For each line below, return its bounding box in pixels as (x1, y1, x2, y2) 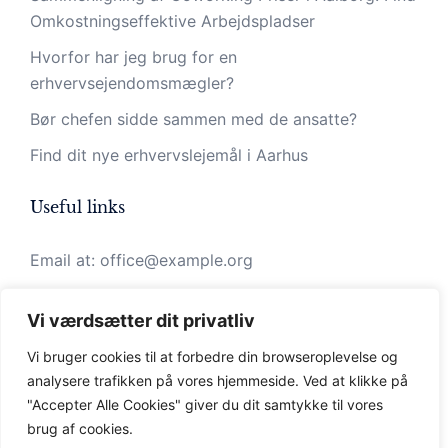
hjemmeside (217, 372, 295, 389)
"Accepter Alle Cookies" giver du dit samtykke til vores (27, 396, 383, 413)
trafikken (94, 372, 152, 389)
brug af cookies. (27, 420, 133, 437)
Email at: (30, 250, 100, 270)
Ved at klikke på (303, 372, 408, 389)
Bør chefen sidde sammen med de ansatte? (30, 109, 357, 129)
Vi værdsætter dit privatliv (27, 310, 255, 331)
